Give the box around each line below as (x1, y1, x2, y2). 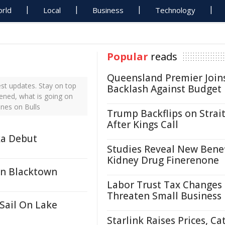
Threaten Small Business (107, 189, 221, 202)
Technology (155, 5, 196, 15)
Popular (107, 50, 148, 63)
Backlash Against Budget (107, 82, 221, 95)
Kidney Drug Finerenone (107, 154, 219, 167)
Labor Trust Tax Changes (107, 178, 222, 191)
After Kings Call (107, 118, 178, 131)
